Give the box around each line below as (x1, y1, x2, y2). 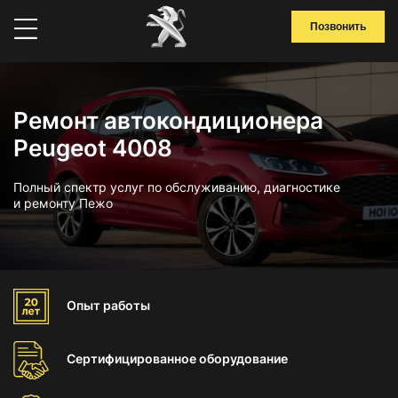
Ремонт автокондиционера (13, 107, 323, 134)
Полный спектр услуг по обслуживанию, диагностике (13, 179, 340, 195)
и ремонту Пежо (13, 195, 113, 211)
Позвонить (310, 20, 366, 33)
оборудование (199, 351, 288, 366)
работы (103, 298, 150, 313)
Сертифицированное (67, 351, 199, 366)
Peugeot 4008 (13, 134, 172, 162)
